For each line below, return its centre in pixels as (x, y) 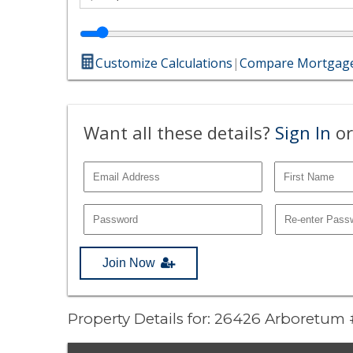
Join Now (129, 262)
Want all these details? (180, 132)
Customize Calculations (164, 63)
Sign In (303, 132)
